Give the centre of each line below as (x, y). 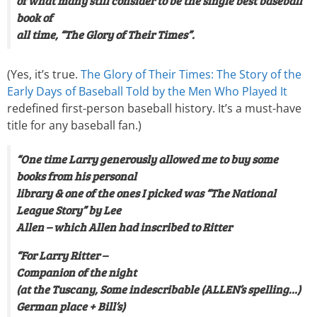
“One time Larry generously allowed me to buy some (147, 159)
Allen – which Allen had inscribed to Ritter (124, 227)
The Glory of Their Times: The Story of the (191, 74)
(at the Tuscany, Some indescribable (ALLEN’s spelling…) (158, 289)
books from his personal (76, 176)
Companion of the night (76, 272)
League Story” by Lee (69, 210)
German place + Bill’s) (71, 306)
